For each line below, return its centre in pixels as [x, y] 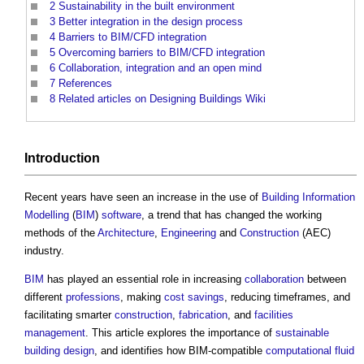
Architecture [126, 233]
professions [93, 297]
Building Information [308, 197]
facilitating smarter [69, 315]
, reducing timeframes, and [287, 297]
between [325, 279]
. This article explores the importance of [180, 333]
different [45, 297]
